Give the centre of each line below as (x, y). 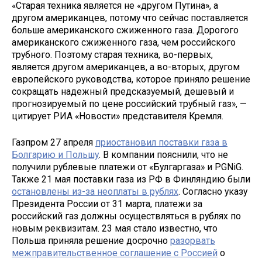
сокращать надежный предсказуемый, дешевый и (123, 92)
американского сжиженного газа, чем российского (124, 43)
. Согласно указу (213, 191)
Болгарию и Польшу (55, 154)
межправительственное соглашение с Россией (115, 253)
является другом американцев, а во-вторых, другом (126, 67)
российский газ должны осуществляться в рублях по (126, 216)
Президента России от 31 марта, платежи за (107, 204)
